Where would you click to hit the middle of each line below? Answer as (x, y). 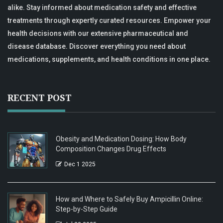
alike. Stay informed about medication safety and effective (102, 7)
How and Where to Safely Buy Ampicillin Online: (129, 199)
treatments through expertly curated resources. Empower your (109, 20)
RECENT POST (40, 97)
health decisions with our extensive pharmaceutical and (98, 33)
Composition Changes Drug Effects (111, 149)
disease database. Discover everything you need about (97, 46)
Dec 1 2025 (80, 164)
